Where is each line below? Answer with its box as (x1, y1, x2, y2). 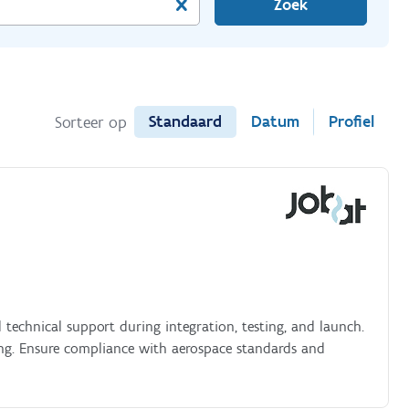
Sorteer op (54, 111, 127, 132)
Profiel (328, 111, 374, 131)
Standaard (148, 111, 222, 131)
